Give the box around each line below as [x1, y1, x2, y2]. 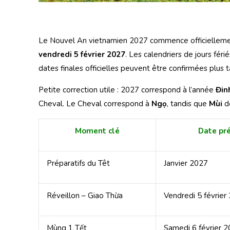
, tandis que [167, 98, 209, 109]
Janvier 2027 [164, 158, 208, 168]
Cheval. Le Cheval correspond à [39, 98, 151, 109]
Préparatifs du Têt [47, 158, 110, 168]
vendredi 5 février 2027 [39, 49, 125, 60]
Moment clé [75, 125, 120, 136]
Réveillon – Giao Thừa [47, 190, 123, 201]
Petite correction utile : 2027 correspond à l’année [39, 84, 216, 95]
